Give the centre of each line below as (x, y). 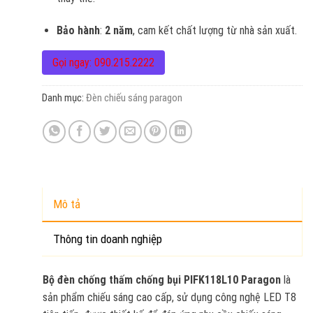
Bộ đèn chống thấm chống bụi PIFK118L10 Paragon (161, 279)
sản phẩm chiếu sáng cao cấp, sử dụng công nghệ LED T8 (169, 297)
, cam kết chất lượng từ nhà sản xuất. (214, 30)
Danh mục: (64, 97)
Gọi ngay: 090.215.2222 (103, 62)
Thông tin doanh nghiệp (107, 239)
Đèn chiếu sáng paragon (134, 97)
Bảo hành (78, 30)
